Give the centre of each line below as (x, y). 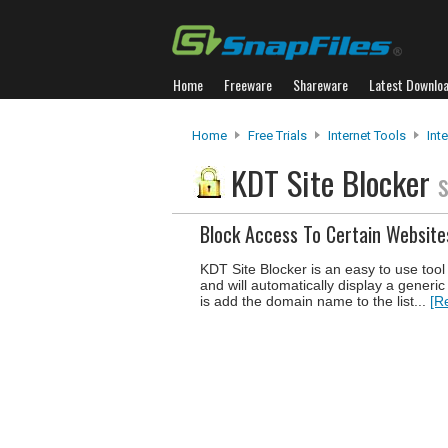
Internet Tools (367, 135)
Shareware (320, 84)
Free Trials (277, 135)
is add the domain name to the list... (315, 301)
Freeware (248, 84)
